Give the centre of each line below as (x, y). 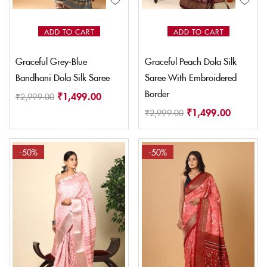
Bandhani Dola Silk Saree (63, 77)
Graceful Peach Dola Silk (191, 61)
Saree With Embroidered (191, 77)
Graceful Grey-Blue (51, 61)
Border (157, 93)
